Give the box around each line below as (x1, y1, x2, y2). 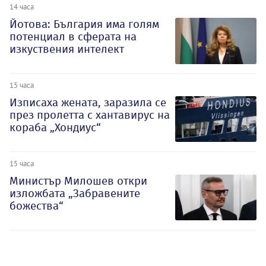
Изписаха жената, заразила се (9, 96, 166, 110)
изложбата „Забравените (9, 186, 140, 200)
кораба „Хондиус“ (9, 121, 101, 135)
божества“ (9, 198, 64, 213)
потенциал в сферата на (9, 30, 137, 44)
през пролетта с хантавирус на (9, 108, 170, 122)
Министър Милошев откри (9, 173, 147, 188)
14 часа (9, 2, 34, 12)
